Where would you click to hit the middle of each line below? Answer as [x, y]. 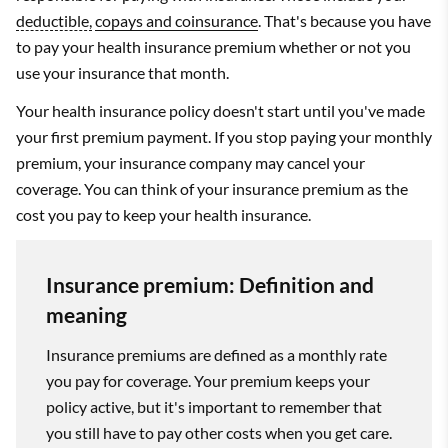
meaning [86, 314]
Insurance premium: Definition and [210, 284]
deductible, [54, 20]
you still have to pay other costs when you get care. [219, 432]
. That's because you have [344, 20]
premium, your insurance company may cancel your [190, 162]
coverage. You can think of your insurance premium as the [212, 188]
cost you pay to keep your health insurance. [163, 214]
